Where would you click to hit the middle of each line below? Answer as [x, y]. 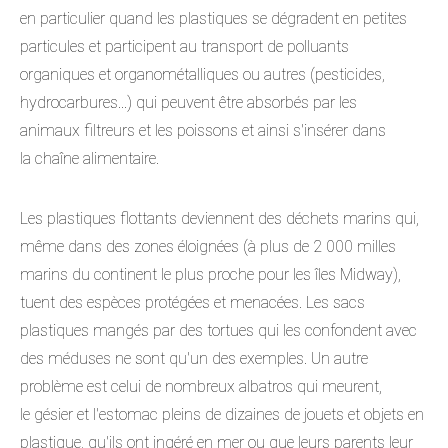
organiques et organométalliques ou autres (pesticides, [202, 74]
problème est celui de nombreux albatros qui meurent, [201, 386]
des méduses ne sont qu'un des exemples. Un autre [194, 358]
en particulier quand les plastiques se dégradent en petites [213, 18]
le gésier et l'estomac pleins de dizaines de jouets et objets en [222, 414]
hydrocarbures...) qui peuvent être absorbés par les [188, 102]
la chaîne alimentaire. [89, 158]
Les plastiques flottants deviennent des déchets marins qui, [219, 218]
